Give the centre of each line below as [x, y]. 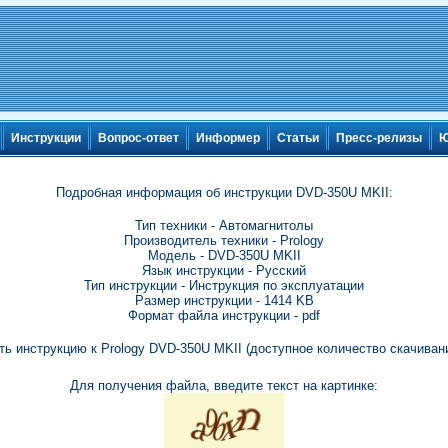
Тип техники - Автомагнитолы [224, 225]
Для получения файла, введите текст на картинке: [224, 385]
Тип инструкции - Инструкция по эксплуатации [224, 285]
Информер [228, 138]
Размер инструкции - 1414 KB [224, 300]
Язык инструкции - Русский [224, 270]
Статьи [298, 138]
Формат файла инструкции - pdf [224, 315]
